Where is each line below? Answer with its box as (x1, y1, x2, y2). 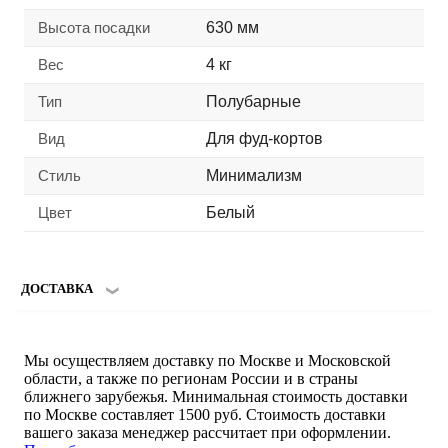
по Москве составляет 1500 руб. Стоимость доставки (24, 405, 386, 423)
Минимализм (206, 166, 302, 184)
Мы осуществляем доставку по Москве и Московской (24, 351, 391, 369)
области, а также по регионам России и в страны (24, 369, 358, 387)
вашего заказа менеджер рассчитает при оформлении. (24, 423, 391, 441)
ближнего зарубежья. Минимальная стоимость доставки (24, 387, 408, 405)
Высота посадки (38, 18, 150, 36)
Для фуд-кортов (206, 129, 323, 147)
